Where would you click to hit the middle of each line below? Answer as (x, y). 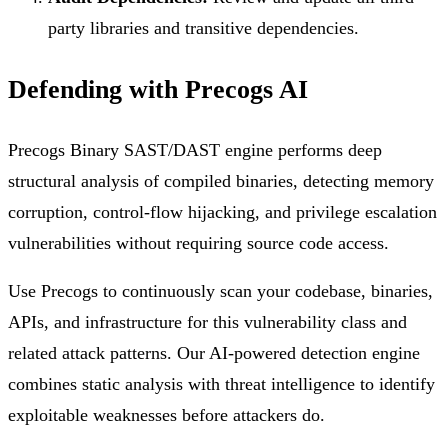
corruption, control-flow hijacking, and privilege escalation (222, 211)
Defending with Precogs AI (158, 88)
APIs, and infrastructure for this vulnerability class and (207, 322)
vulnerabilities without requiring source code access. (198, 242)
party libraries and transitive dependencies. (203, 28)
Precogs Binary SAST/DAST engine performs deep (195, 149)
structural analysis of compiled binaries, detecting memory (221, 180)
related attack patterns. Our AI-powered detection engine (214, 353)
